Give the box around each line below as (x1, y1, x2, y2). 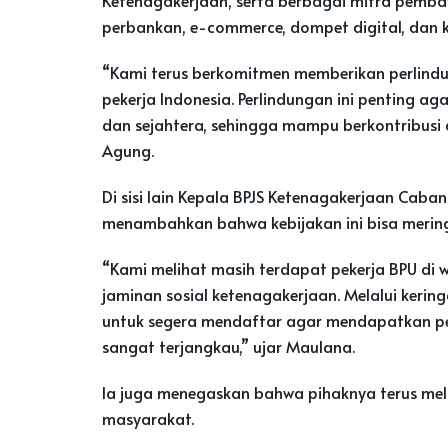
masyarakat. (102, 406, 194, 429)
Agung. (102, 138, 154, 161)
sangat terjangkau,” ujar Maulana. (102, 334, 355, 357)
